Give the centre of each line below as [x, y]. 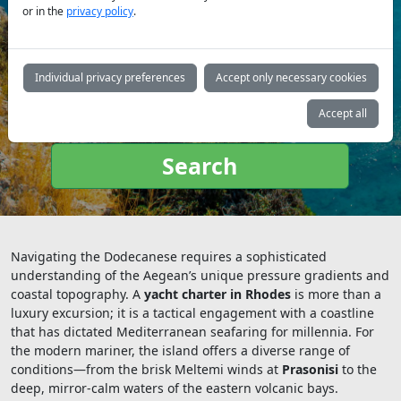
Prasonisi [310, 370]
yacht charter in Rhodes [218, 294]
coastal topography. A [77, 294]
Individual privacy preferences [110, 77]
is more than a [336, 294]
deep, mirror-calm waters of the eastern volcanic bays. [175, 388]
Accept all [343, 113]
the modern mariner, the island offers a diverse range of [180, 351]
